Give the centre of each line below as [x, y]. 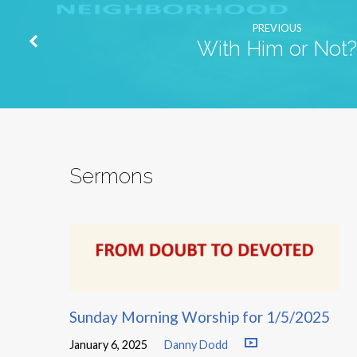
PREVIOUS [277, 27]
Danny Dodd [196, 345]
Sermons [111, 176]
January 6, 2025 [108, 345]
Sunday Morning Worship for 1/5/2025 [200, 316]
